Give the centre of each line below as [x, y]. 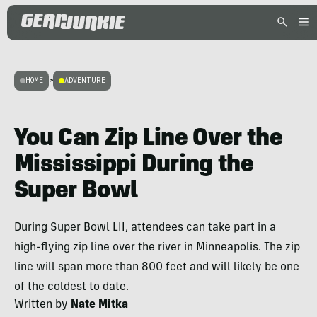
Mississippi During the [134, 166]
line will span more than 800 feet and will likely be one [157, 267]
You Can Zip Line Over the [149, 139]
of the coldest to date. [71, 287]
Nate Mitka [99, 305]
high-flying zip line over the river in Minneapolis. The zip [157, 248]
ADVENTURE [85, 80]
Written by [42, 305]
